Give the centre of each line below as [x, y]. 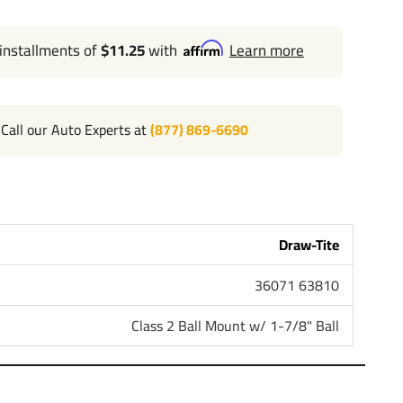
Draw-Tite [309, 244]
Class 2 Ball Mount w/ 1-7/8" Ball [236, 325]
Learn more [266, 51]
